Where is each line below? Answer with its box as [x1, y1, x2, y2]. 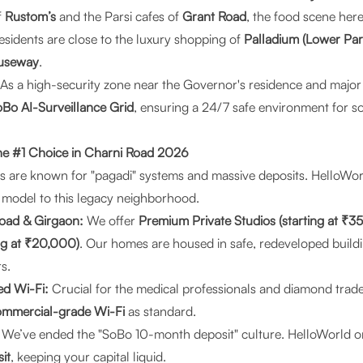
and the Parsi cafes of [56, 8, 182, 24]
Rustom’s [5, 8, 56, 24]
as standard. [125, 303, 196, 319]
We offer [83, 212, 139, 228]
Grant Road [182, 8, 246, 24]
